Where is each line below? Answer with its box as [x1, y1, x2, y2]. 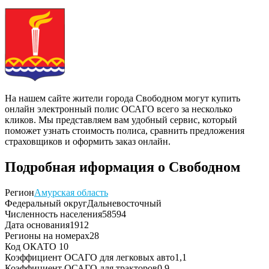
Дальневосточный [87, 198, 162, 208]
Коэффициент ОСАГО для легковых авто [5, 252, 175, 262]
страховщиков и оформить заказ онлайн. [5, 136, 171, 147]
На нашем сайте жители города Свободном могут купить [5, 92, 240, 103]
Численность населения [5, 208, 102, 219]
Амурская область [34, 187, 108, 198]
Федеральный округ [5, 198, 87, 208]
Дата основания [5, 219, 70, 230]
